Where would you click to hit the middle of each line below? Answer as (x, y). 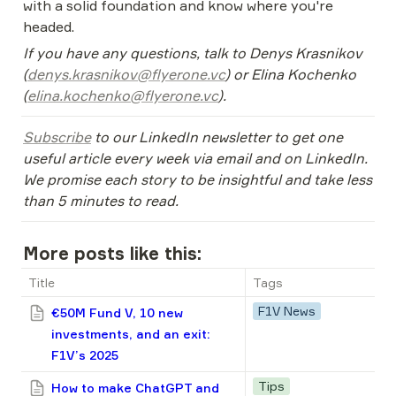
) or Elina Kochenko (291, 74)
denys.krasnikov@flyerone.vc (126, 74)
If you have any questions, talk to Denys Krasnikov (193, 53)
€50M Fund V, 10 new (117, 312)
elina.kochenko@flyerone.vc (123, 95)
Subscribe (57, 137)
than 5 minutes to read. (101, 201)
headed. (49, 27)
